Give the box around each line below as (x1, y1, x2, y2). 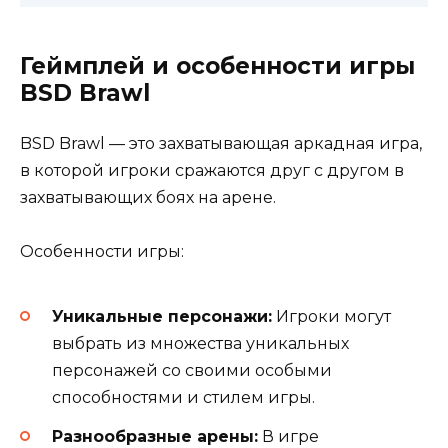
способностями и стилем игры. (52, 388, 315, 408)
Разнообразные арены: (52, 426, 258, 446)
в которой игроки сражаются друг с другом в (20, 160, 404, 180)
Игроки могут (272, 307, 391, 327)
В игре (258, 426, 319, 446)
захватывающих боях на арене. (20, 187, 276, 207)
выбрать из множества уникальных (52, 334, 349, 354)
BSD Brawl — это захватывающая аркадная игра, (20, 133, 422, 153)
